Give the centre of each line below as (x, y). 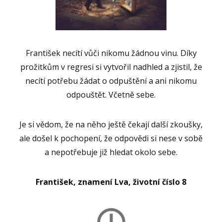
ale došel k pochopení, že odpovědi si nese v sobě (111, 139)
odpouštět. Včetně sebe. (111, 95)
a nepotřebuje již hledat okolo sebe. (111, 152)
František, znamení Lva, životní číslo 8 (111, 182)
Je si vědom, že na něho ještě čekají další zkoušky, (111, 125)
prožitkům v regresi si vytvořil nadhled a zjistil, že (111, 67)
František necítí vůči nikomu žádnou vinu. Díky (111, 53)
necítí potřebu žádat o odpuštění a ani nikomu (111, 81)
